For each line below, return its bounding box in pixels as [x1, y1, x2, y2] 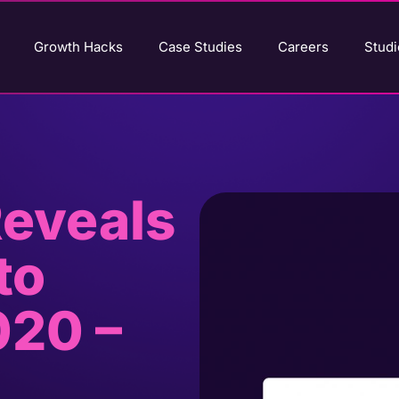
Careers [278, 38, 330, 55]
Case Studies [159, 38, 243, 55]
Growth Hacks [34, 38, 124, 55]
